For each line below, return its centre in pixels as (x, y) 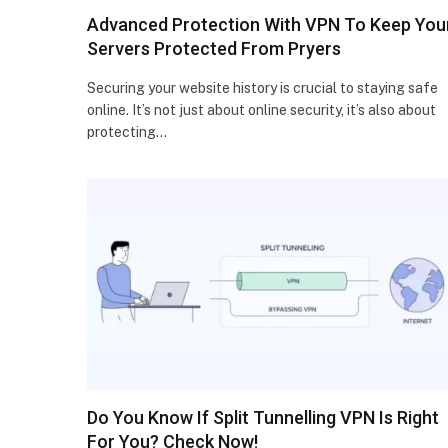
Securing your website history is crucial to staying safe (262, 87)
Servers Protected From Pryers (214, 48)
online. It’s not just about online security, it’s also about (261, 109)
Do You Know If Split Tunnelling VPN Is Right (263, 417)
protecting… (127, 131)
